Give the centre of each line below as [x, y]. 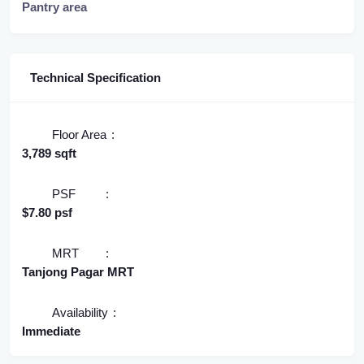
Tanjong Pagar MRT [78, 272]
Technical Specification [95, 78]
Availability [80, 313]
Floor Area [79, 135]
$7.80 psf [47, 213]
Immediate [51, 331]
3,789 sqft [49, 154]
